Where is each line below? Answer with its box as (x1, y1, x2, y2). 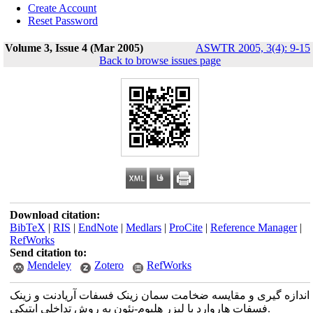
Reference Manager (210, 221, 297, 233)
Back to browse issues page (99, 54, 221, 66)
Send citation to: (9, 247, 87, 259)
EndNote (78, 221, 118, 233)
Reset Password (28, 15, 98, 27)
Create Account (28, 2, 96, 14)
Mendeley (27, 259, 71, 271)
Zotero (94, 259, 124, 271)
